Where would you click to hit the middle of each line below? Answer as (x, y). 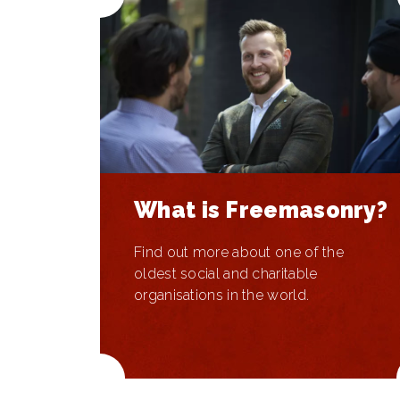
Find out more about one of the (239, 252)
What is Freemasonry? (261, 210)
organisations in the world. (222, 295)
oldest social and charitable (226, 274)
